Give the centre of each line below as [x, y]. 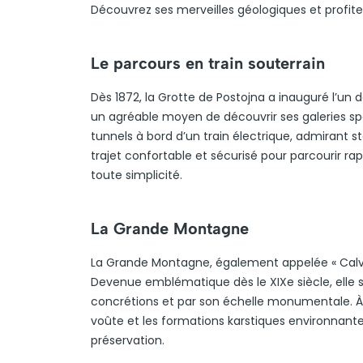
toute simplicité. [137, 175]
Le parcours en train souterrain [208, 63]
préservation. [128, 340]
